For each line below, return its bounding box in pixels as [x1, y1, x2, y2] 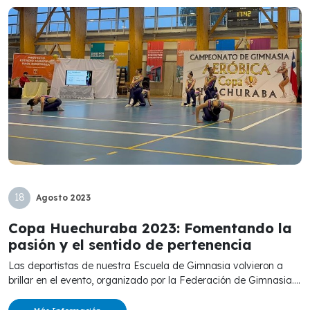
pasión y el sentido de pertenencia [8, 235, 252, 253]
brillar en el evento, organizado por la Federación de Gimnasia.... [8, 273, 300, 286]
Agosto [36, 192, 71, 203]
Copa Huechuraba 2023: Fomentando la [8, 219, 292, 237]
